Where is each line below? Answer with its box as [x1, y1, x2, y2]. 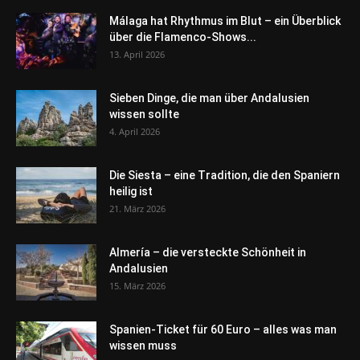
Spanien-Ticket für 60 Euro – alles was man [109, 323, 337, 337]
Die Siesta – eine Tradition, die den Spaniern [109, 169, 340, 182]
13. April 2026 [109, 48, 165, 61]
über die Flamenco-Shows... [109, 31, 256, 44]
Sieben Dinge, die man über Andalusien [109, 92, 309, 105]
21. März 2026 [109, 202, 166, 215]
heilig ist [109, 185, 153, 198]
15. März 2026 [109, 280, 166, 292]
